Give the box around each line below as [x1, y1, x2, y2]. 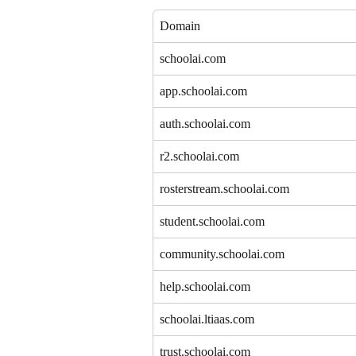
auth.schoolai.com [160, 117, 250, 131]
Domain [160, 19, 200, 33]
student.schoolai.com [160, 215, 265, 229]
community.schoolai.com [160, 247, 284, 261]
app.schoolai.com [160, 84, 247, 99]
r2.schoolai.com [160, 149, 239, 164]
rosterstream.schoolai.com [160, 182, 289, 196]
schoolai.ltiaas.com [160, 312, 254, 327]
